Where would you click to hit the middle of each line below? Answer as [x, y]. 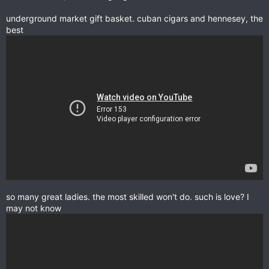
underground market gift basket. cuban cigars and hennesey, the [134, 18]
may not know [34, 208]
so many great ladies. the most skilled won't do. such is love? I [128, 197]
